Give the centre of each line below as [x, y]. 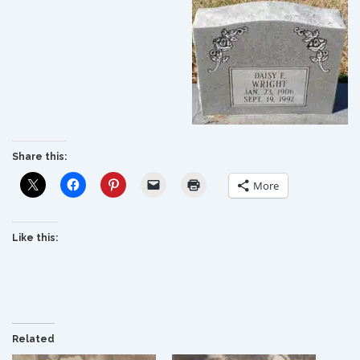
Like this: [35, 238]
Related [33, 339]
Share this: [39, 157]
